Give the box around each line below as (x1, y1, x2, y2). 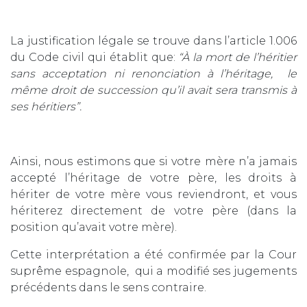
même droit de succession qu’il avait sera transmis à (10, 83, 297, 97)
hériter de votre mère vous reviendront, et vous (10, 187, 297, 201)
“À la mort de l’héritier (178, 50, 297, 64)
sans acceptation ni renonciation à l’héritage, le (10, 66, 297, 80)
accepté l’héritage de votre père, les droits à (10, 171, 297, 184)
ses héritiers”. (10, 99, 82, 113)
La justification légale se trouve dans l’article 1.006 (10, 34, 297, 47)
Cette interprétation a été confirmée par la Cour (10, 247, 297, 261)
